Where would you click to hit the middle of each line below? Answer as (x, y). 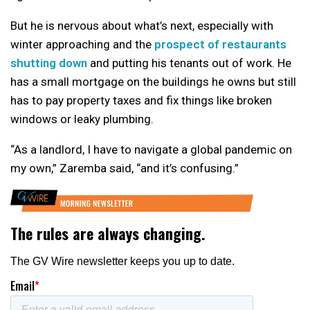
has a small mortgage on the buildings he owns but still (153, 81)
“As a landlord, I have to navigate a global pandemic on (151, 149)
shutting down (49, 63)
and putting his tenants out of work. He (189, 63)
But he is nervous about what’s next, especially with (142, 25)
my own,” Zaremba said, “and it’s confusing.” (125, 168)
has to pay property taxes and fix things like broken (141, 100)
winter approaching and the (82, 44)
